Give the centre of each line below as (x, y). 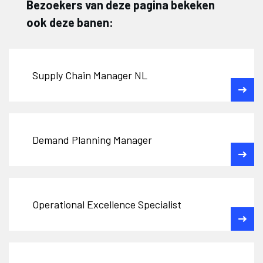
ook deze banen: (70, 22)
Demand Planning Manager (92, 139)
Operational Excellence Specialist (107, 204)
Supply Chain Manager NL (90, 75)
